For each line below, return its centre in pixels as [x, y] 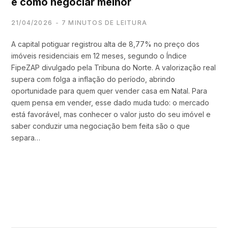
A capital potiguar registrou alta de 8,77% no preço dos [105, 44]
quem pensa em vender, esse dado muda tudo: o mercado [110, 103]
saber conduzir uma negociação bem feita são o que [101, 126]
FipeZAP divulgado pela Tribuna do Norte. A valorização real [113, 67]
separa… [26, 138]
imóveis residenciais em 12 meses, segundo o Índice [99, 56]
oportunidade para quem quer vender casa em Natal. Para [109, 91]
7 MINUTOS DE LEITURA [104, 23]
